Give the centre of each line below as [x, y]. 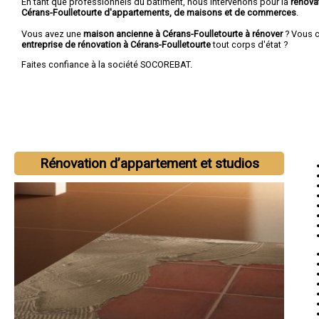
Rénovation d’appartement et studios [149, 163]
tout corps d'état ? [250, 44]
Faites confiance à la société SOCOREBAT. [107, 64]
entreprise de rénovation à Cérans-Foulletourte [117, 44]
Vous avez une [52, 33]
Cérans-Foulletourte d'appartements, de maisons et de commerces [159, 12]
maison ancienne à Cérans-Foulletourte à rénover [183, 33]
